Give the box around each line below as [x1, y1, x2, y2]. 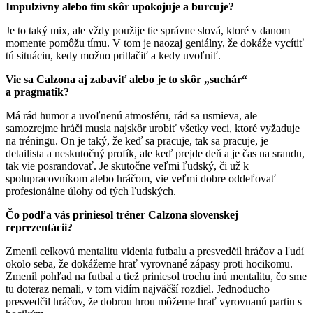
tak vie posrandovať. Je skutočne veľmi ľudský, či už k [6, 159, 249, 172]
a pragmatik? [6, 85, 69, 98]
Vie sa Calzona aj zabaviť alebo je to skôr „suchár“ [6, 73, 247, 85]
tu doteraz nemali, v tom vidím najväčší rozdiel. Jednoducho [6, 282, 270, 295]
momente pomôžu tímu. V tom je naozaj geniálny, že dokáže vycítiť [6, 36, 304, 49]
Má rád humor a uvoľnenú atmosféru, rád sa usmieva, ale [6, 109, 257, 122]
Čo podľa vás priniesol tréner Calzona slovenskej [6, 208, 238, 221]
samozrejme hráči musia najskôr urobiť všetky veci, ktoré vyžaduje [6, 122, 300, 134]
